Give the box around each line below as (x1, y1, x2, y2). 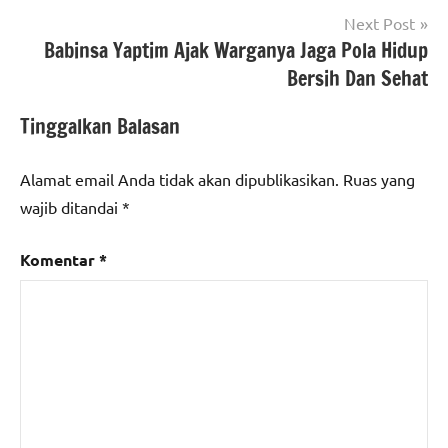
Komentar (20, 248, 99, 270)
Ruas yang (343, 168, 415, 189)
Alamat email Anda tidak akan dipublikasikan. (20, 168, 339, 189)
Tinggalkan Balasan (20, 111, 180, 141)
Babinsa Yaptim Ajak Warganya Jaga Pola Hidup (44, 35, 428, 65)
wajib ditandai (20, 196, 122, 217)
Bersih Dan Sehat (287, 63, 428, 93)
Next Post (344, 12, 415, 33)
